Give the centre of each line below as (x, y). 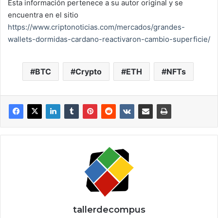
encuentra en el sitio (43, 15)
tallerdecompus (109, 209)
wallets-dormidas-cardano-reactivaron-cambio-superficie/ (109, 39)
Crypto (88, 71)
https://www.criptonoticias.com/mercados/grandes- (96, 27)
